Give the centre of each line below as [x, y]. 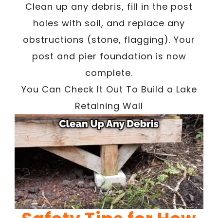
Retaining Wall [109, 106]
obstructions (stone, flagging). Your [109, 39]
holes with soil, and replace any [109, 23]
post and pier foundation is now [109, 56]
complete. [109, 73]
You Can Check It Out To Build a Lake [109, 89]
